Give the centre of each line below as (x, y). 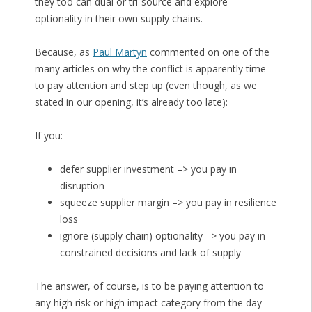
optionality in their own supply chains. (118, 19)
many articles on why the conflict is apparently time (150, 69)
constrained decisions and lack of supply (150, 253)
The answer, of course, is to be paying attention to (149, 286)
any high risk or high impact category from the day (148, 303)
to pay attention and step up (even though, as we (146, 86)
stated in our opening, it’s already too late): (131, 102)
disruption (82, 186)
